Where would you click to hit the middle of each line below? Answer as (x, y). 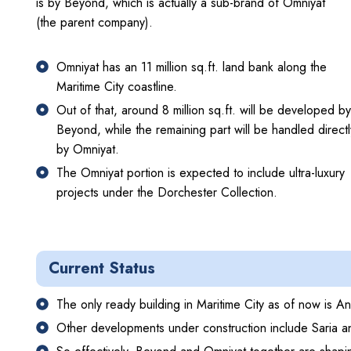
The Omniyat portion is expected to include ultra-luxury (201, 172)
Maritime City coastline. (117, 86)
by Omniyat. (88, 149)
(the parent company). (94, 22)
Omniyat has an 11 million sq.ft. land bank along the (192, 67)
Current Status (102, 268)
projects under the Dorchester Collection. (167, 192)
